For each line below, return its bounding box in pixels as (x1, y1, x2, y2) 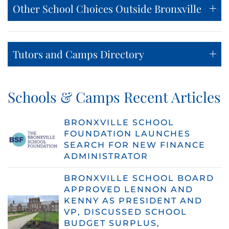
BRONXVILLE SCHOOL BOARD (64, 173, 214, 183)
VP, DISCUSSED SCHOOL (64, 207, 187, 217)
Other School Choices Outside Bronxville (13, 1, 201, 15)
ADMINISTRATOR (64, 151, 148, 161)
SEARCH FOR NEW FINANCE (64, 140, 205, 150)
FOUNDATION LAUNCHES (64, 128, 191, 139)
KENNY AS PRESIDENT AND (64, 195, 202, 205)
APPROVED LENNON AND (64, 184, 193, 194)
